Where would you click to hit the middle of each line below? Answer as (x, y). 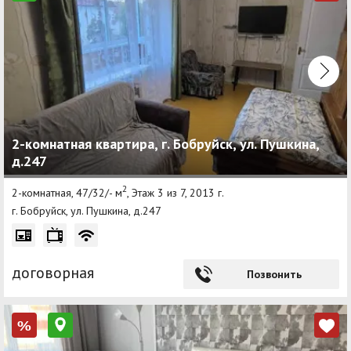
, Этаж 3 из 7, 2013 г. (175, 192)
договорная (53, 273)
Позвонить (274, 275)
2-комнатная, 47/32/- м (67, 192)
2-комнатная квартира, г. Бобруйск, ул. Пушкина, (165, 143)
